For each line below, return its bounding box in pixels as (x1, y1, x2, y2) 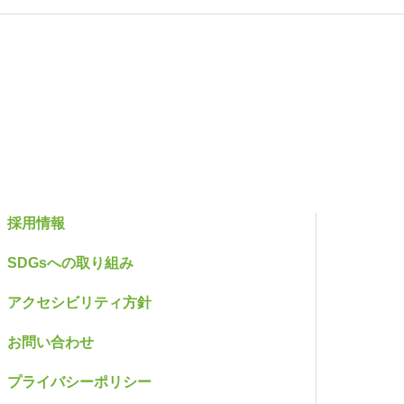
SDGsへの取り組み (7, 255, 133, 271)
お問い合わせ (7, 335, 94, 350)
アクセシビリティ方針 (7, 295, 151, 310)
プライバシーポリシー (7, 374, 151, 390)
